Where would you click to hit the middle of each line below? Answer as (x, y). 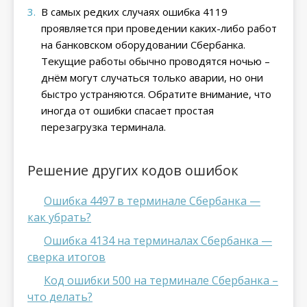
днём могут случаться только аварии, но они (152, 77)
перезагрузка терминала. (103, 127)
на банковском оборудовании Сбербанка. (143, 45)
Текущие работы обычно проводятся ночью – (156, 61)
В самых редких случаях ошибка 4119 (134, 12)
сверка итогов (66, 257)
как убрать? (59, 217)
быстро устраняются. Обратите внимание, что (156, 94)
